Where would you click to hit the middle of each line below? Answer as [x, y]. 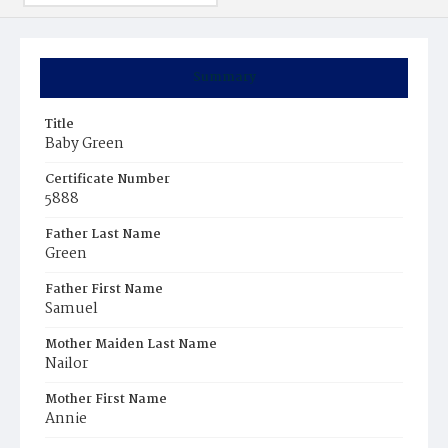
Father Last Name [103, 234]
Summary [224, 77]
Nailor [66, 364]
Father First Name [104, 289]
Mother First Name [106, 399]
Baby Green [84, 144]
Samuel [71, 309]
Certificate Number [107, 179]
